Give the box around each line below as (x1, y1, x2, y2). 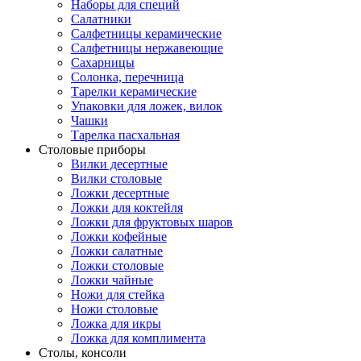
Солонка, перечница (71, 69, 184, 84)
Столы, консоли (39, 345, 127, 359)
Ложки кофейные (71, 229, 167, 243)
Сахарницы (71, 55, 135, 69)
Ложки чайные (71, 272, 153, 287)
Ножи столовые (71, 301, 158, 316)
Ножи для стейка (71, 287, 164, 301)
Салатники (71, 11, 131, 26)
